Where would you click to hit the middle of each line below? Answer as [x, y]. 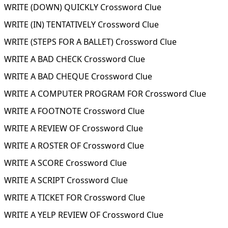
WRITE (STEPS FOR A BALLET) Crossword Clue [90, 42]
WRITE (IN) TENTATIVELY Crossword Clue [81, 24]
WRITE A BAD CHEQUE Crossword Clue [78, 76]
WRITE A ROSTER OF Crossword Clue [74, 146]
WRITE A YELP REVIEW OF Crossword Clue [84, 215]
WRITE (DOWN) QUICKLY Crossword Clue [83, 7]
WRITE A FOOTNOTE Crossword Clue [74, 111]
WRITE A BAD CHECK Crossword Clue [75, 59]
